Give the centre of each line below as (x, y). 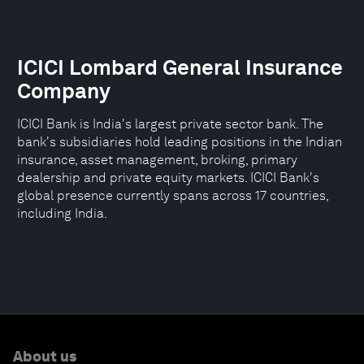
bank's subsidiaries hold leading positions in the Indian (180, 142)
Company (64, 91)
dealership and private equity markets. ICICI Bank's (168, 178)
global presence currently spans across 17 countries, (173, 195)
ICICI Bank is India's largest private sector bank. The (170, 124)
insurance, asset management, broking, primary (157, 160)
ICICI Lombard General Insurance (180, 67)
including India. (62, 213)
